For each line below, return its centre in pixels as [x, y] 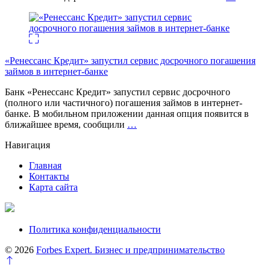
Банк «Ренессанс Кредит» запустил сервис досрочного [118, 92]
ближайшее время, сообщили [66, 125]
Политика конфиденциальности [95, 230]
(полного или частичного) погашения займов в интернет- [124, 103]
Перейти [22, 260]
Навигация [27, 145]
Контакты [49, 177]
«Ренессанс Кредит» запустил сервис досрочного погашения [130, 61]
